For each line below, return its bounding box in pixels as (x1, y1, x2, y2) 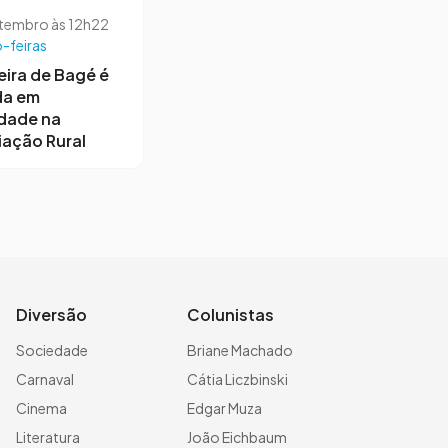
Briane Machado (187, 340, 293, 359)
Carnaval (16, 369, 74, 388)
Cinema (16, 398, 67, 417)
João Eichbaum (187, 427, 287, 446)
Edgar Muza (187, 398, 262, 417)
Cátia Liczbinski (187, 369, 288, 388)
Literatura (16, 427, 80, 446)
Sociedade (16, 340, 88, 359)
